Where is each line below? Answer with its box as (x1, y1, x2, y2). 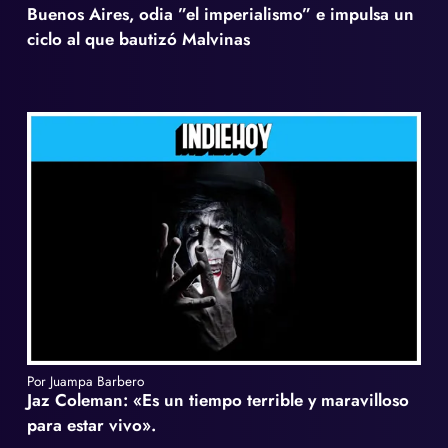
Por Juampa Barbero (27, 371, 145, 392)
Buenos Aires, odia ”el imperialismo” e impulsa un (27, 2, 415, 27)
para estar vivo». (27, 413, 157, 438)
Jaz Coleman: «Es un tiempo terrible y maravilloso (27, 388, 410, 413)
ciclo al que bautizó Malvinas (27, 27, 251, 52)
